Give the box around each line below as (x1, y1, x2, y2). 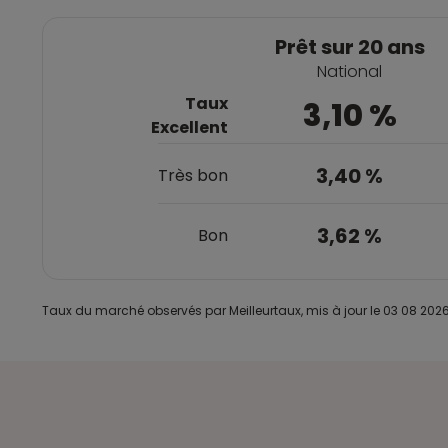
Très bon (158, 163, 228, 187)
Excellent (151, 115, 228, 139)
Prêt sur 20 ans (274, 33, 425, 61)
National (317, 60, 382, 83)
